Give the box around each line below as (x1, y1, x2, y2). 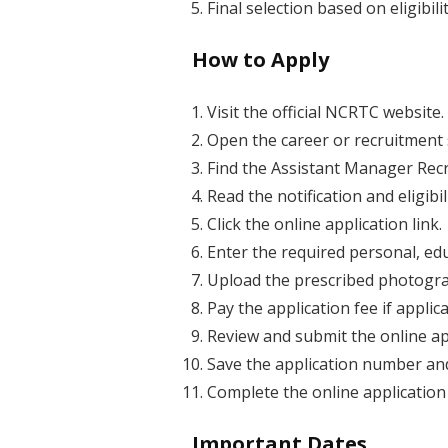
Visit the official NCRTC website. (207, 100, 444, 123)
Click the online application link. (207, 212, 442, 235)
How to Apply (192, 45, 329, 73)
